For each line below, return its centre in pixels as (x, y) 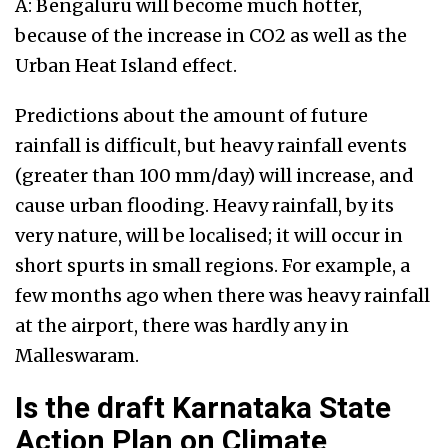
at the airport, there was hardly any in (182, 326)
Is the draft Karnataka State (203, 408)
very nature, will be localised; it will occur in (209, 236)
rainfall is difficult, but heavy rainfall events (211, 146)
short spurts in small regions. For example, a (212, 266)
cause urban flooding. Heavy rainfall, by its (204, 206)
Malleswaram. (77, 356)
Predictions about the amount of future (191, 116)
